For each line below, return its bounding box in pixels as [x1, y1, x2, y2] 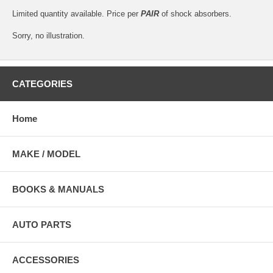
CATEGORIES [12, 79, 73, 90]
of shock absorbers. [159, 9, 232, 19]
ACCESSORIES [12, 255, 79, 266]
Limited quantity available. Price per [12, 9, 141, 19]
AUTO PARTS [12, 219, 71, 230]
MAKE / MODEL [12, 149, 80, 160]
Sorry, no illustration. [12, 31, 85, 41]
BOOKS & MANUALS [12, 184, 104, 195]
